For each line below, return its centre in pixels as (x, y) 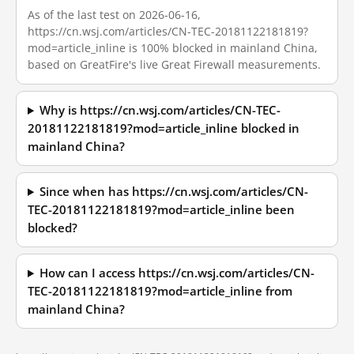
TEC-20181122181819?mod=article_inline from (160, 291)
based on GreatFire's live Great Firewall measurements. (174, 64)
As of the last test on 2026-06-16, (114, 15)
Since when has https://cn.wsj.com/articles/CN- (174, 192)
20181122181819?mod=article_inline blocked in (164, 128)
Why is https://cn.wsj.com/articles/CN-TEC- (160, 110)
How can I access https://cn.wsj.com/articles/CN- (177, 273)
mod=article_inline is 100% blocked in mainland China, (173, 48)
